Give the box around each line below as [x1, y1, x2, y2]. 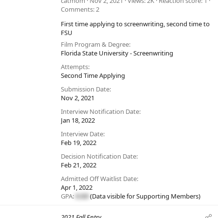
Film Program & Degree [61, 40, 129, 49]
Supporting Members [136, 192, 199, 201]
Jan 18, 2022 [61, 116, 95, 125]
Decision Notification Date [61, 152, 136, 161]
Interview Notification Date [61, 107, 139, 116]
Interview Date [61, 129, 103, 139]
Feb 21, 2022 [61, 161, 96, 170]
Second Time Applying [61, 71, 125, 80]
